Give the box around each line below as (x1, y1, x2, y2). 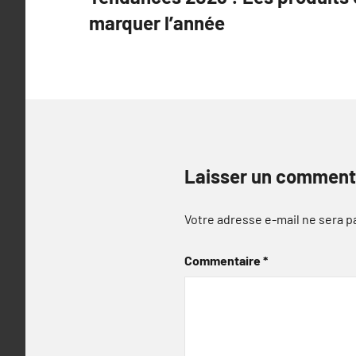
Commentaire (184, 252, 263, 268)
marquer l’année (89, 10, 225, 34)
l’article (88, 23, 163, 51)
